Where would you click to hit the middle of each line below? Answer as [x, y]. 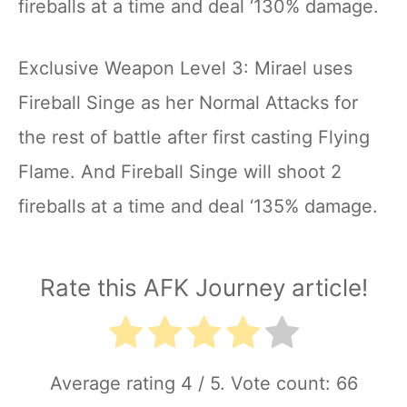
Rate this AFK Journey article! [203, 288]
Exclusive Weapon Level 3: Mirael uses [185, 68]
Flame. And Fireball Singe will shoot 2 [180, 172]
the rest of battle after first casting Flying [194, 137]
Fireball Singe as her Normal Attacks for [188, 103]
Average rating [115, 383]
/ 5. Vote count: [264, 383]
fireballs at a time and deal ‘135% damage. [198, 206]
